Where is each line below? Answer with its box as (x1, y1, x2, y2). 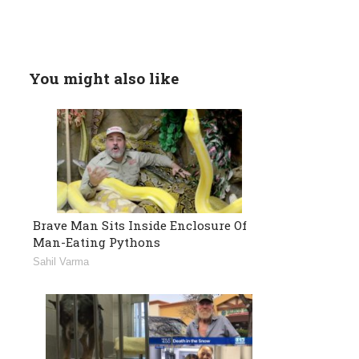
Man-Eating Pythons (33, 233, 160, 250)
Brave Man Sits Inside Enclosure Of (33, 216, 247, 233)
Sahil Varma (33, 255, 89, 268)
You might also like (29, 67, 179, 88)
